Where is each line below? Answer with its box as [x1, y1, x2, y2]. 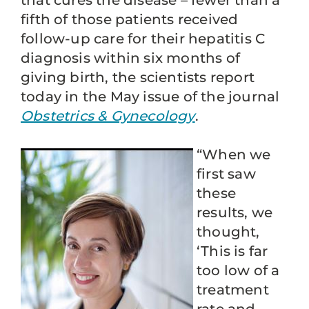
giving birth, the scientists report [21, 69, 255, 86]
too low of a [197, 262, 280, 279]
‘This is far [197, 243, 268, 259]
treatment [197, 281, 269, 298]
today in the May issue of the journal [21, 88, 280, 105]
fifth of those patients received [21, 11, 239, 28]
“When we [197, 146, 271, 163]
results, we [197, 204, 273, 221]
